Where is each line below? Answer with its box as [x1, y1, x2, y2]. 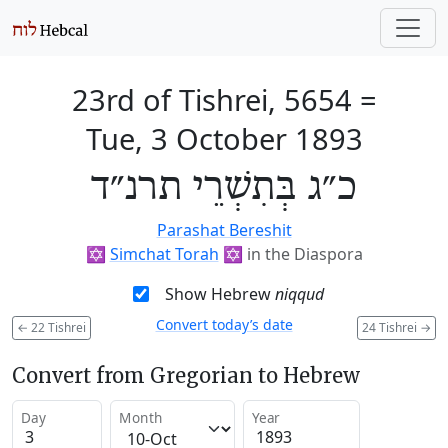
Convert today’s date [155, 315, 293, 334]
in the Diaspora [246, 243, 363, 265]
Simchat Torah [109, 243, 219, 265]
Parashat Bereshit [156, 219, 292, 241]
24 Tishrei [362, 318, 420, 336]
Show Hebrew [164, 283, 275, 305]
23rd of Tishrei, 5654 [71, 80, 352, 119]
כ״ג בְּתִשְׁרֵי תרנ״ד [91, 164, 357, 212]
